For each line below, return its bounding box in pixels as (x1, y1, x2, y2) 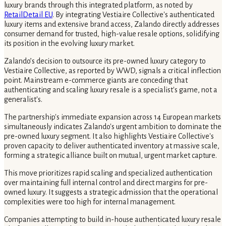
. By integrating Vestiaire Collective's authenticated (52, 10, 214, 19)
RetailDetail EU (4, 10, 52, 19)
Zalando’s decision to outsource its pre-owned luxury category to (4, 56, 206, 65)
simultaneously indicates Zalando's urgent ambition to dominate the (4, 122, 221, 131)
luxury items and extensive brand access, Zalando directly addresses (4, 20, 219, 28)
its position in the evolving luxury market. (4, 39, 135, 47)
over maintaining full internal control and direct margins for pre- (4, 178, 208, 187)
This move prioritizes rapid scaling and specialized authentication (4, 168, 212, 177)
